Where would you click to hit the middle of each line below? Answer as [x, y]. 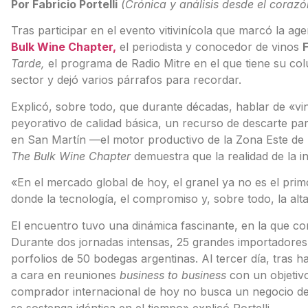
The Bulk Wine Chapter [70, 156]
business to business [173, 275]
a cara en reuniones [65, 275]
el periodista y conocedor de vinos [211, 47]
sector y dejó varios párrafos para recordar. [126, 80]
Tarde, [27, 64]
